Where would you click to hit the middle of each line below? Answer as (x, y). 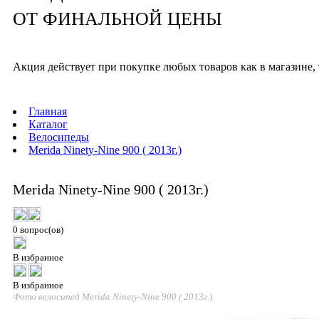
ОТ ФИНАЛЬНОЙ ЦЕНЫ (117, 19)
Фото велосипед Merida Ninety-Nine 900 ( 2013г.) (113, 297)
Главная (48, 111)
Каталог (48, 124)
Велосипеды (59, 137)
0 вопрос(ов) (38, 230)
